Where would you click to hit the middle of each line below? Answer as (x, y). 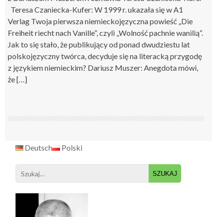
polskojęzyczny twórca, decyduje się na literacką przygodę (105, 56)
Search (160, 170)
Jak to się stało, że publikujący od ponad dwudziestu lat (99, 44)
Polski (71, 147)
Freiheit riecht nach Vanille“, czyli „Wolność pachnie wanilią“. (106, 33)
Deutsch (38, 147)
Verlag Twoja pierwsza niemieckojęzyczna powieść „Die (101, 21)
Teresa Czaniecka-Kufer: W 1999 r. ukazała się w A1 (96, 9)
